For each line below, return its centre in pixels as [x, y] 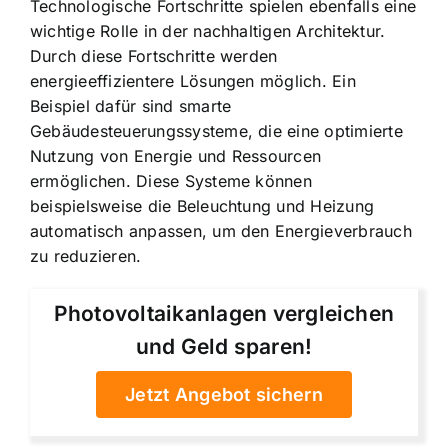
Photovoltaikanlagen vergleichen [224, 314]
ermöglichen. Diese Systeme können [171, 181]
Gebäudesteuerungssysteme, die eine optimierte [216, 131]
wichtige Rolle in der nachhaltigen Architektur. [208, 31]
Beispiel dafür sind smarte [131, 106]
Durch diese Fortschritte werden [154, 56]
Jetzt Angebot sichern [224, 395]
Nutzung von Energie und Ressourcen [176, 156]
